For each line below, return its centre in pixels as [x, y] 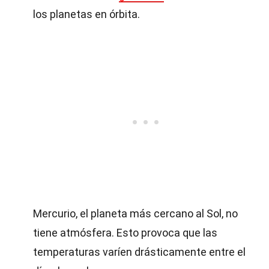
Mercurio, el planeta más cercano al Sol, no [135, 213]
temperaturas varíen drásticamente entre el [139, 252]
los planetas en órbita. [86, 14]
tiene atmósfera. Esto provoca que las [125, 233]
